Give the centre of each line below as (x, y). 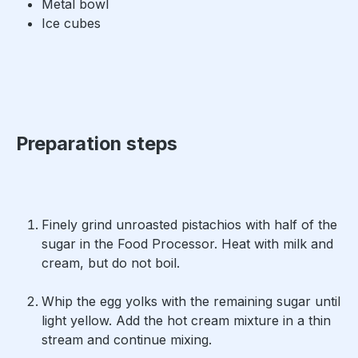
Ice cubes (71, 24)
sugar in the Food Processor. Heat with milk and (187, 244)
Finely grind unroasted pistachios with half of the (189, 225)
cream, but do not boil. (113, 263)
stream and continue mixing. (129, 340)
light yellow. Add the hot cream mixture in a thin (186, 321)
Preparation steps (97, 144)
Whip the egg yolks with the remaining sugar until (191, 302)
